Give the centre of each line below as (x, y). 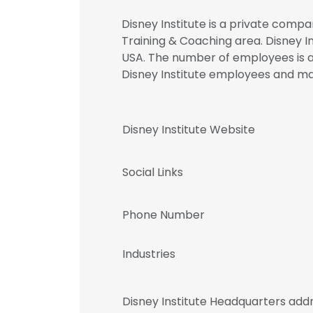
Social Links (153, 172)
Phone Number (163, 215)
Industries (149, 254)
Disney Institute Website (189, 130)
